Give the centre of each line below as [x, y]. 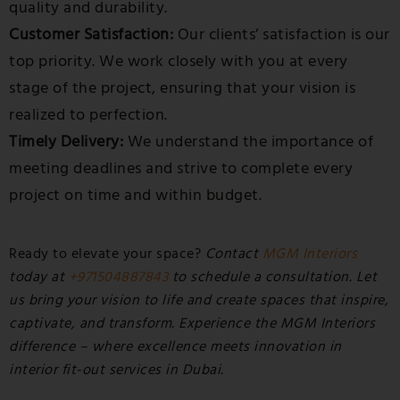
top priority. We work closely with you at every [179, 61]
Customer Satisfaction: [91, 34]
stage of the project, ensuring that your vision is [182, 88]
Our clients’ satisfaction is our [282, 34]
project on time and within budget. [135, 195]
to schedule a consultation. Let [274, 277]
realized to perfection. [88, 115]
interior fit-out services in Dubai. [117, 370]
